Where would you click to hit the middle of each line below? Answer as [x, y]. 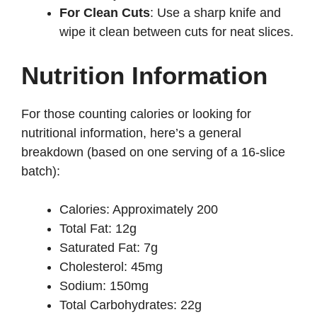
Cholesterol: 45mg [111, 267]
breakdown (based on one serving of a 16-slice [153, 152]
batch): [41, 172]
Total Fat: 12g [98, 229]
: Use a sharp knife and [215, 13]
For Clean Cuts [105, 13]
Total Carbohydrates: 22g [131, 305]
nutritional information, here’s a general [131, 133]
